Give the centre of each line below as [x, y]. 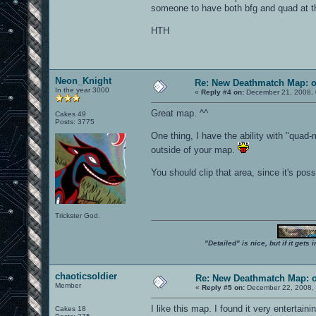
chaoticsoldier [86, 276]
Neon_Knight [83, 80]
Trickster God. [78, 215]
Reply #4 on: [223, 92]
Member [68, 285]
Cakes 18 [71, 308]
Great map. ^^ [180, 113]
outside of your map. [194, 150]
